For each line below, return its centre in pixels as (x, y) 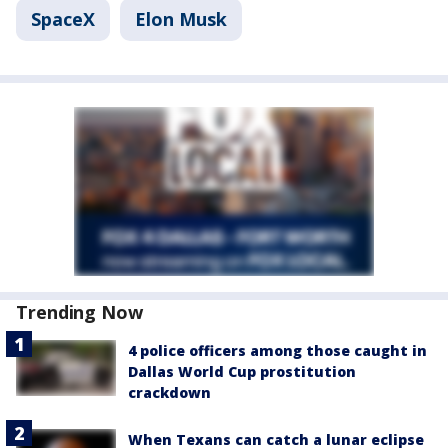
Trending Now (79, 311)
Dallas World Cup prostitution (242, 371)
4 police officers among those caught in (277, 350)
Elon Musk (181, 18)
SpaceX (63, 18)
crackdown (169, 392)
